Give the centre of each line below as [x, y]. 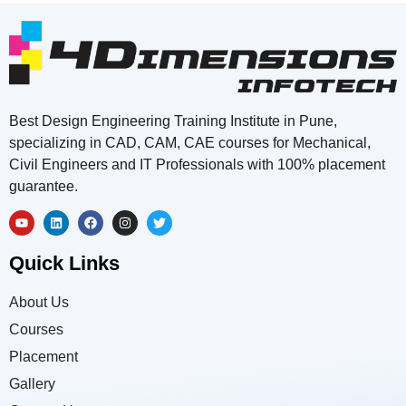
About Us [39, 303]
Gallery [32, 384]
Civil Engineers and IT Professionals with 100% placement [197, 164]
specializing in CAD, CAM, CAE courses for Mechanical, [190, 142]
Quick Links [64, 264]
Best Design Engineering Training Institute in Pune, [173, 121]
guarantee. [43, 186]
